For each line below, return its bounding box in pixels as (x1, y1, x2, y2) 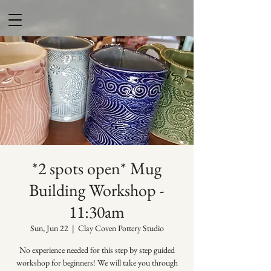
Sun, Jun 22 (30, 223, 68, 233)
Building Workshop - (29, 179, 165, 201)
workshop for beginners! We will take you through (16, 257, 178, 268)
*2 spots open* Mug (32, 157, 162, 179)
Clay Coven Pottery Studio (77, 223, 164, 233)
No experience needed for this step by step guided (19, 244, 175, 255)
